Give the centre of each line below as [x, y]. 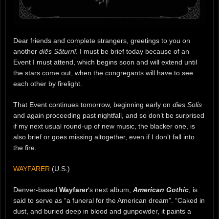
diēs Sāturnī [57, 51]
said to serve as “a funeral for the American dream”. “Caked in [109, 200]
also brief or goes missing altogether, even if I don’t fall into [104, 137]
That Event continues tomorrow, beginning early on [93, 104]
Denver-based [36, 189]
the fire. [25, 147]
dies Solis [187, 104]
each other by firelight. [48, 83]
